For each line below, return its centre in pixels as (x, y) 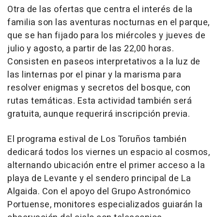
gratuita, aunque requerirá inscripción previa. (99, 114)
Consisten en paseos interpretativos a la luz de (104, 62)
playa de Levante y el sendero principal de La (99, 179)
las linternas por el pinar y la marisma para (94, 75)
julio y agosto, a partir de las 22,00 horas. (91, 49)
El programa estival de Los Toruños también (97, 139)
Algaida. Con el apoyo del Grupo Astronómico (99, 192)
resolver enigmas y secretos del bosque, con (99, 88)
